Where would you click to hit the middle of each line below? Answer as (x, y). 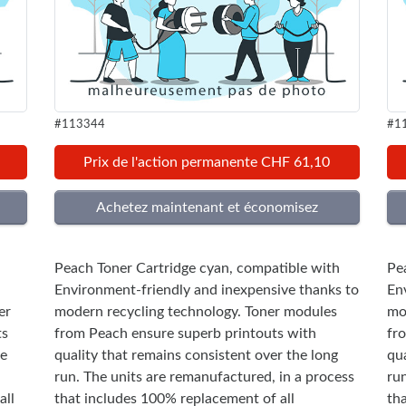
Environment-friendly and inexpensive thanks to (206, 290)
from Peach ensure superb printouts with (185, 334)
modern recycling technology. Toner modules (195, 312)
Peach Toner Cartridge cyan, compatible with (197, 269)
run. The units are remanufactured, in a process (204, 377)
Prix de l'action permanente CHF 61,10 (207, 163)
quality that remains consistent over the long (196, 356)
